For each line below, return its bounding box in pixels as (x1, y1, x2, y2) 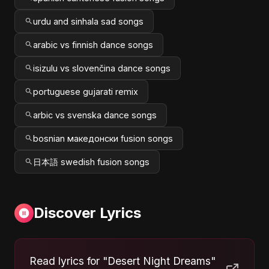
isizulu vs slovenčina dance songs (33, 62, 171, 73)
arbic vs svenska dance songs (33, 109, 157, 120)
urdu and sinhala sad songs (33, 16, 144, 26)
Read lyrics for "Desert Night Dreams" (29, 254, 216, 267)
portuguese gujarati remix (33, 86, 138, 97)
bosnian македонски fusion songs (33, 133, 173, 144)
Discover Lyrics (34, 204, 141, 222)
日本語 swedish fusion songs (33, 156, 150, 167)
